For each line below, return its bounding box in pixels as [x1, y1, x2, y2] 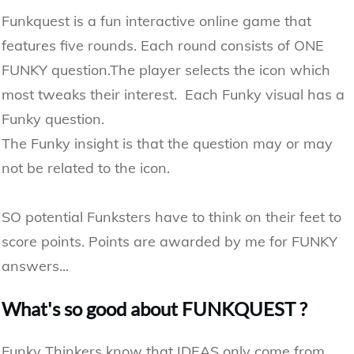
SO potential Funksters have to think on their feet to [2, 208, 341, 227]
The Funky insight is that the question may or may [2, 134, 333, 153]
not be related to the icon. [2, 159, 170, 178]
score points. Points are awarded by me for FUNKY [2, 232, 337, 251]
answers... [2, 257, 69, 276]
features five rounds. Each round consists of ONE [2, 36, 324, 55]
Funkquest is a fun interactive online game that [2, 12, 311, 31]
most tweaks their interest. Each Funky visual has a [2, 85, 345, 104]
